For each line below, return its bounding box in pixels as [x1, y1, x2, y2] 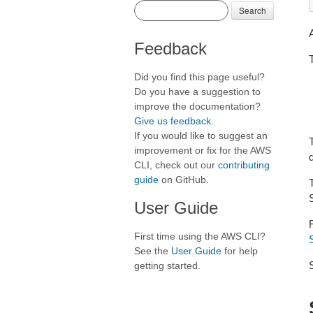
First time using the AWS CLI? [134, 231, 265, 242]
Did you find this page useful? [134, 71, 265, 82]
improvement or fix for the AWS [134, 145, 271, 156]
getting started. [134, 260, 201, 271]
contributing [218, 159, 270, 170]
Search [239, 4, 266, 16]
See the [134, 245, 171, 256]
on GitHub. [159, 174, 209, 185]
